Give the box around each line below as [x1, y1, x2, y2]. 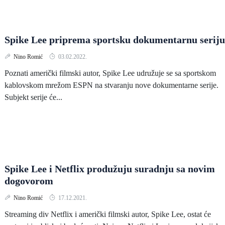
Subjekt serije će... [5, 93, 62, 101]
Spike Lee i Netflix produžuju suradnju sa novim [5, 163, 215, 174]
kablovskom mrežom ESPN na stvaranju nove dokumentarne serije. [5, 81, 218, 89]
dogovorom [5, 175, 53, 186]
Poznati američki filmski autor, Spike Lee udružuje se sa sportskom [5, 69, 216, 77]
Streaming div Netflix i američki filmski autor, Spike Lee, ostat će [5, 210, 211, 218]
